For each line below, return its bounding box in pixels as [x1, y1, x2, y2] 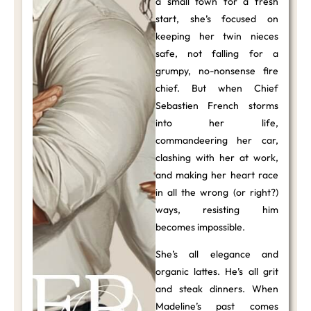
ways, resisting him [155, 203, 278, 216]
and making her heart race [155, 168, 278, 181]
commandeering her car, [155, 133, 278, 146]
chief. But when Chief [155, 81, 278, 94]
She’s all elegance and [155, 248, 278, 261]
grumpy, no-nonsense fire [155, 64, 278, 77]
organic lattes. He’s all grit [155, 265, 278, 278]
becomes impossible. [155, 220, 245, 233]
